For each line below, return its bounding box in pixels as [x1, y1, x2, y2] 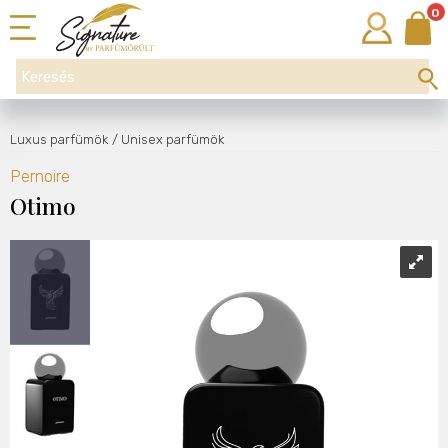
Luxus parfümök [10, 132, 108, 147]
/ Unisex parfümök [112, 132, 224, 147]
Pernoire [10, 167, 70, 186]
